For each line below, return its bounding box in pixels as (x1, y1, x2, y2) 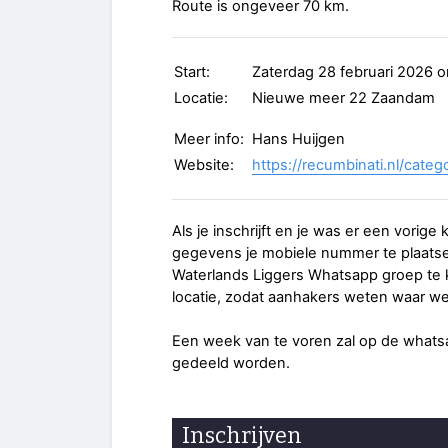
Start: (174, 62, 210, 81)
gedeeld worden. (172, 353, 290, 372)
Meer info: (174, 129, 244, 148)
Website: (174, 155, 234, 174)
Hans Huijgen (252, 129, 345, 148)
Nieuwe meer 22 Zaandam (252, 88, 435, 107)
